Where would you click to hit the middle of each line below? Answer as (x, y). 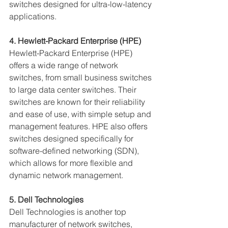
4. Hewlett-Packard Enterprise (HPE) (75, 41)
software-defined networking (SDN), (75, 151)
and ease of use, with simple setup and (81, 114)
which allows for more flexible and (72, 163)
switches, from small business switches (81, 77)
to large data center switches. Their (74, 90)
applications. (33, 16)
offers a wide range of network (65, 65)
